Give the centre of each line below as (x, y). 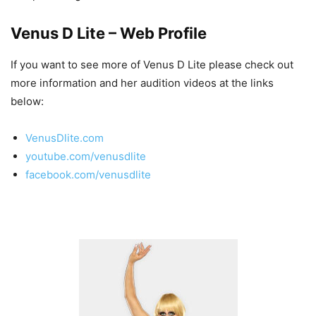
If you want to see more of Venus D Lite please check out (152, 65)
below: (27, 102)
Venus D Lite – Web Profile (109, 34)
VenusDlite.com (65, 138)
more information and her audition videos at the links (142, 83)
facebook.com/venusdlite (88, 175)
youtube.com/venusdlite (86, 157)
